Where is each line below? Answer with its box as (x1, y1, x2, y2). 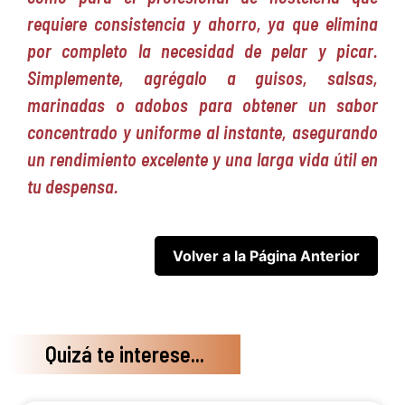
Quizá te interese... (45, 341, 204, 368)
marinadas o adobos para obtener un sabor (27, 94, 378, 117)
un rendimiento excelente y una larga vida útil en (27, 148, 378, 171)
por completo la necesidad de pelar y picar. (27, 40, 378, 62)
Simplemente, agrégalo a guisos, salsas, (27, 67, 378, 89)
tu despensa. (27, 175, 118, 198)
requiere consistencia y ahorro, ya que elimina (27, 13, 378, 35)
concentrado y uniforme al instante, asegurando (27, 121, 378, 144)
